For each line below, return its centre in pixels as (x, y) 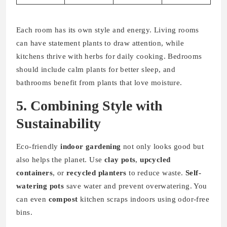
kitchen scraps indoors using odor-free (144, 199)
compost (63, 199)
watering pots (40, 186)
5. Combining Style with (89, 106)
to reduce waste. (156, 173)
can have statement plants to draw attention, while (100, 43)
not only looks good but (162, 147)
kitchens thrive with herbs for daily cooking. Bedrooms (109, 56)
